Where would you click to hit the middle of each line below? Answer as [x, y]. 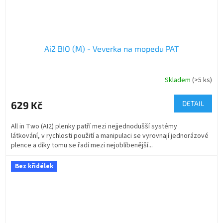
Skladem [178, 80]
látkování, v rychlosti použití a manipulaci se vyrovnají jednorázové [110, 136]
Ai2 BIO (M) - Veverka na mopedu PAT [111, 49]
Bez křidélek [34, 167]
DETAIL [193, 104]
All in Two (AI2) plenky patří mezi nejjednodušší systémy [94, 127]
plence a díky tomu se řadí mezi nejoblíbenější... [82, 146]
